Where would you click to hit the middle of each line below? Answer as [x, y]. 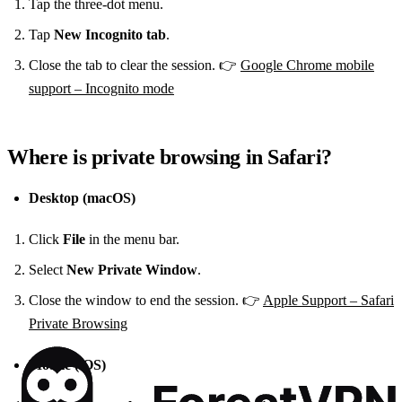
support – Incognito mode [101, 88]
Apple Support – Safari [328, 300]
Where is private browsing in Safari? [170, 157]
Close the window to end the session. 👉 [146, 300]
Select [48, 269]
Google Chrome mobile [307, 65]
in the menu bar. [132, 239]
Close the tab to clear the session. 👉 [135, 65]
